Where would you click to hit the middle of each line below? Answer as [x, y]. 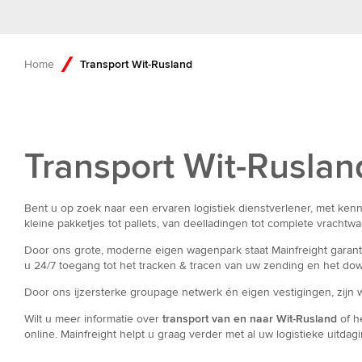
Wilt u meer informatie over [93, 319]
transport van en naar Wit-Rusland [250, 319]
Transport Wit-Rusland [136, 65]
